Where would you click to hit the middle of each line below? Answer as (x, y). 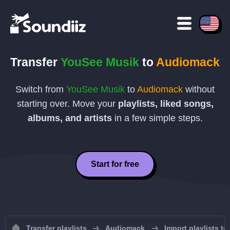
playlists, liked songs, (166, 104)
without (199, 89)
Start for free (115, 164)
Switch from (41, 89)
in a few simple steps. (157, 118)
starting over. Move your (67, 104)
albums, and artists (70, 118)
